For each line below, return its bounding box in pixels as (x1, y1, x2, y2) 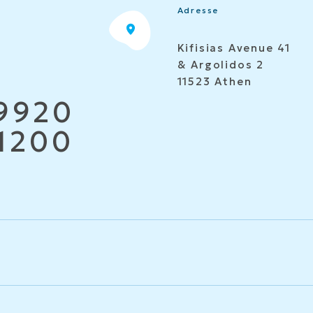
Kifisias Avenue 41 (177, 41, 291, 54)
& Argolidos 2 (177, 58, 265, 71)
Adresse (177, 5, 219, 15)
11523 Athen (177, 75, 252, 88)
